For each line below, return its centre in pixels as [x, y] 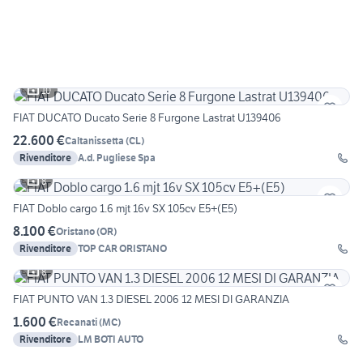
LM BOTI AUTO [111, 340]
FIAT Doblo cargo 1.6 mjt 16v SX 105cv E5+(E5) [125, 209]
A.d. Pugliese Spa [117, 158]
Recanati [77, 322]
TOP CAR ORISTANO [122, 249]
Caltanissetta [94, 140]
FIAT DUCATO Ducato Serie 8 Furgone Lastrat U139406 [147, 118]
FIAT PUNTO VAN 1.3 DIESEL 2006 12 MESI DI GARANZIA [151, 299]
